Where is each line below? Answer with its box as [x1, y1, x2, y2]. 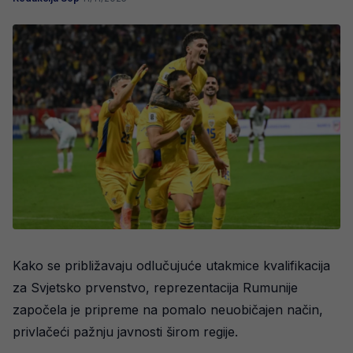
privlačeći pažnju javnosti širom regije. [13, 323, 238, 340]
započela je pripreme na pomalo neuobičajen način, [13, 301, 323, 318]
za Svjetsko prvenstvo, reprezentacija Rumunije [13, 279, 298, 295]
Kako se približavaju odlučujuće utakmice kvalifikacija [13, 257, 330, 273]
